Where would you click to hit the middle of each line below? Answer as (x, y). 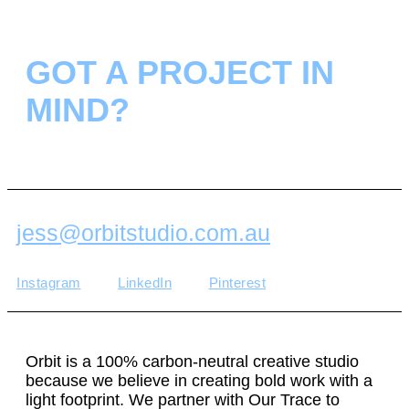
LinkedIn (145, 282)
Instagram (49, 282)
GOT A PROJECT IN (180, 73)
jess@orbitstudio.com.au (143, 233)
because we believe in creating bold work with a (199, 381)
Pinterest (237, 282)
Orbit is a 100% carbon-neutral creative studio (192, 362)
